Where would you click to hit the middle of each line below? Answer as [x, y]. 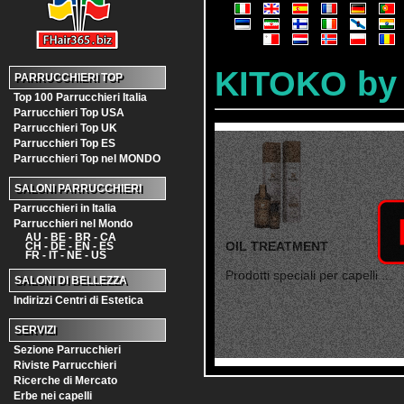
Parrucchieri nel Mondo [73, 224]
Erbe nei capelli [53, 396]
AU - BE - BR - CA [63, 235]
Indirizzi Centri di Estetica [78, 300]
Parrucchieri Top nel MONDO [87, 159]
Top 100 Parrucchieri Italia [80, 97]
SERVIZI [35, 330]
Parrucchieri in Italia [65, 208]
